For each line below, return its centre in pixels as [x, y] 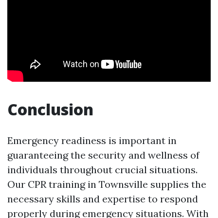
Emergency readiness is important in [92, 140]
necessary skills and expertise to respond [103, 199]
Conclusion [50, 109]
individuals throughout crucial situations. [102, 169]
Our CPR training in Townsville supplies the [107, 184]
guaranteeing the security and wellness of [103, 155]
